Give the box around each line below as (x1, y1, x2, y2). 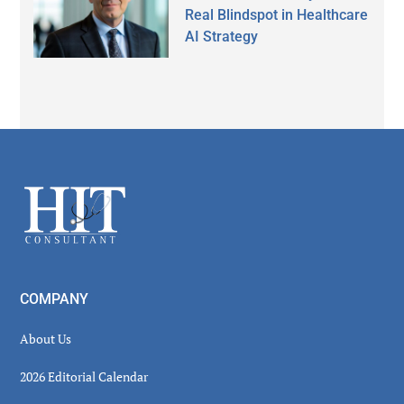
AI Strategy (185, 27, 259, 45)
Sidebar (19, 160, 113, 192)
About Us (20, 329, 72, 347)
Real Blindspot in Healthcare (185, 5, 369, 23)
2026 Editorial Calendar (20, 367, 149, 385)
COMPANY (20, 289, 89, 308)
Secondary (19, 127, 149, 160)
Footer (19, 181, 99, 214)
